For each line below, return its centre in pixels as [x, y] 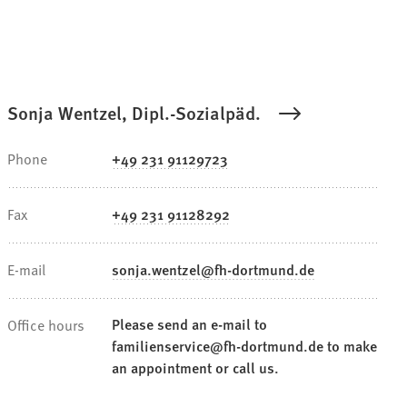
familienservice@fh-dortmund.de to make [244, 346]
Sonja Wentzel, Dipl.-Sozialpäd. [134, 113]
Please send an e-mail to [189, 324]
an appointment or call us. [195, 368]
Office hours [46, 325]
